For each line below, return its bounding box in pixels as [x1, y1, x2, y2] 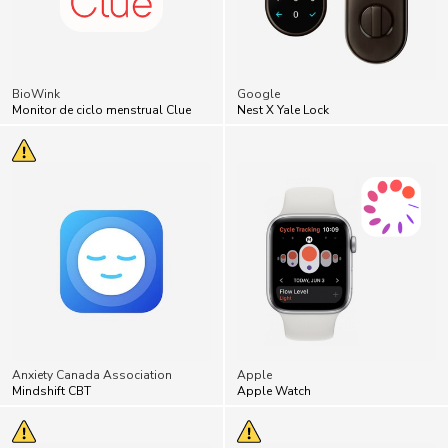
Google [237, 85, 280, 102]
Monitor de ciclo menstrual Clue [12, 101, 191, 118]
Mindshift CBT [12, 382, 91, 399]
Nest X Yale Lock [237, 101, 329, 118]
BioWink [12, 85, 60, 102]
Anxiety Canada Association [12, 366, 172, 383]
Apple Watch [237, 382, 311, 399]
